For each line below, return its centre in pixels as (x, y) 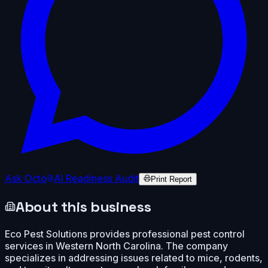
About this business (83, 206)
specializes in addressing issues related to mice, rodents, (134, 258)
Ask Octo (26, 178)
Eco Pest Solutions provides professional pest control (125, 234)
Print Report (171, 179)
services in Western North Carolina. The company (116, 246)
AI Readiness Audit (96, 178)
